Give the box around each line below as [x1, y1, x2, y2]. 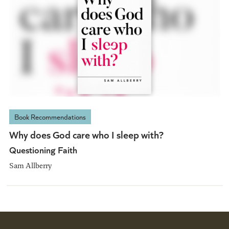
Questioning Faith [9, 143, 77, 156]
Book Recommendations [14, 111, 86, 122]
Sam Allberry [9, 159, 52, 171]
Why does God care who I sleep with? [9, 127, 164, 141]
